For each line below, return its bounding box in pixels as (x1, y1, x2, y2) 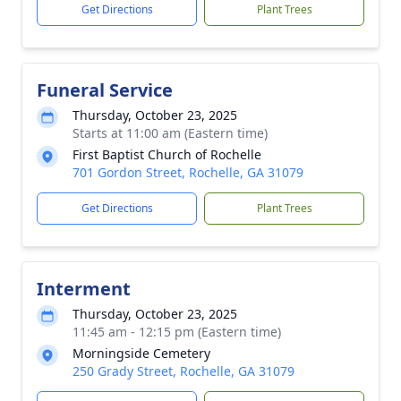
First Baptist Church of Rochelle (73, 146, 261, 163)
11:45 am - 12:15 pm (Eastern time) (73, 323, 281, 340)
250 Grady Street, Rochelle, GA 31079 (73, 363, 294, 380)
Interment (37, 277, 131, 301)
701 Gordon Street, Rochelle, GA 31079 (73, 164, 303, 181)
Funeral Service (37, 78, 173, 102)
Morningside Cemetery (73, 345, 210, 362)
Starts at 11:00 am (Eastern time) (73, 124, 268, 141)
